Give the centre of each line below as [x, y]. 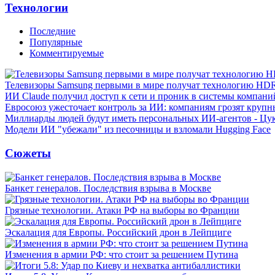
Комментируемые [67, 53]
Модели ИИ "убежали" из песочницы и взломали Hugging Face [138, 130]
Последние [52, 31]
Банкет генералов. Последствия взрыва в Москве [108, 188]
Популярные [56, 42]
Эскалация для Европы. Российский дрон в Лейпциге [118, 232]
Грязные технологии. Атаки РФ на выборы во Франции [122, 210]
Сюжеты [28, 153]
